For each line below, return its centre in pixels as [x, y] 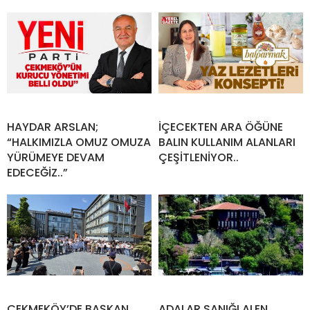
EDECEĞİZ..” [37, 172]
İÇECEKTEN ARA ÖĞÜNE [221, 127]
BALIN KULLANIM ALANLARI [227, 142]
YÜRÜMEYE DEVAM [56, 157]
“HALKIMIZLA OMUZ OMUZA [79, 142]
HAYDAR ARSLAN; [53, 127]
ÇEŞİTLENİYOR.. [199, 157]
